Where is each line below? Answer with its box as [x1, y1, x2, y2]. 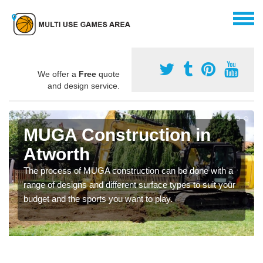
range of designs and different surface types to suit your [23, 179, 235, 190]
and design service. [48, 80, 120, 90]
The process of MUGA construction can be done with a [23, 165, 233, 176]
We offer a [38, 69, 79, 79]
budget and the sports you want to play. [23, 193, 173, 204]
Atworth [23, 144, 90, 164]
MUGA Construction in [23, 124, 211, 144]
